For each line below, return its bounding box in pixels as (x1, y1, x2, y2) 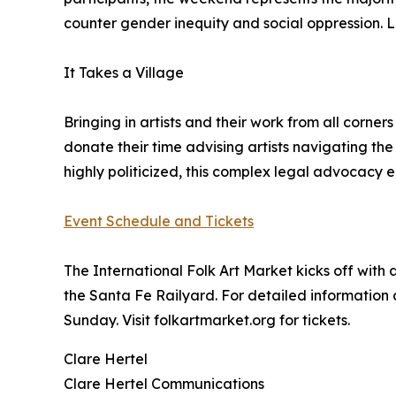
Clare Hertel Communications (64, 375, 264, 393)
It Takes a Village (64, 64, 184, 82)
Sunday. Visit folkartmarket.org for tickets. (64, 311, 350, 330)
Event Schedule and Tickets (64, 212, 254, 231)
